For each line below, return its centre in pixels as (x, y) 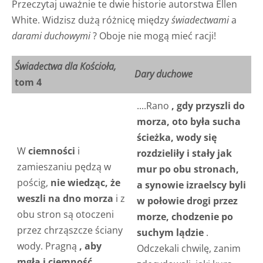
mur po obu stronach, (188, 169)
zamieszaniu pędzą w (64, 166)
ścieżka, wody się (176, 137)
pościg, (33, 182)
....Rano (154, 105)
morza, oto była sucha (188, 121)
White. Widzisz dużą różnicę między (92, 20)
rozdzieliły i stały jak (184, 153)
